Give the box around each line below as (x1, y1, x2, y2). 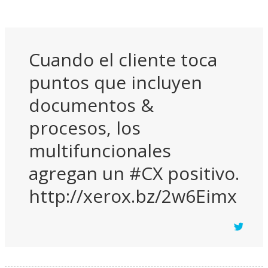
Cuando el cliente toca (29, 47, 217, 72)
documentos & (29, 93, 154, 118)
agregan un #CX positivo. (29, 161, 239, 186)
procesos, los (29, 115, 141, 141)
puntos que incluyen (29, 70, 202, 95)
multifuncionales (29, 138, 171, 163)
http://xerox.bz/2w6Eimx (29, 184, 237, 209)
